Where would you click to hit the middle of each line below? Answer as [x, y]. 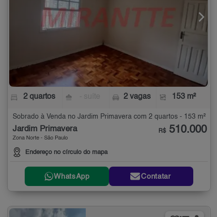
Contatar [156, 176]
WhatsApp [72, 176]
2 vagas [137, 97]
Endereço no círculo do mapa [66, 153]
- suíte [90, 97]
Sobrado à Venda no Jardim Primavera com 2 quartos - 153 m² [109, 117]
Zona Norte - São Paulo [40, 139]
